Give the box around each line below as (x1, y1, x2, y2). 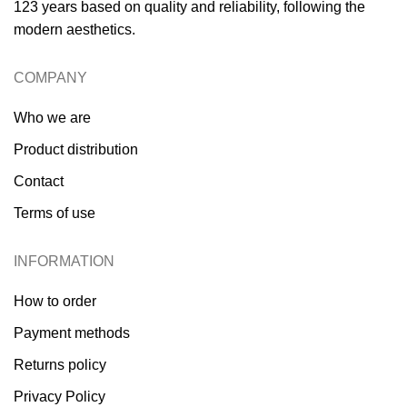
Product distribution (14, 142, 138, 157)
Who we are (14, 110, 91, 125)
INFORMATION (14, 253, 114, 269)
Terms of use (14, 205, 95, 221)
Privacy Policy (14, 389, 105, 404)
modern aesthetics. (14, 22, 135, 37)
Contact (14, 174, 64, 189)
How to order (14, 293, 96, 309)
